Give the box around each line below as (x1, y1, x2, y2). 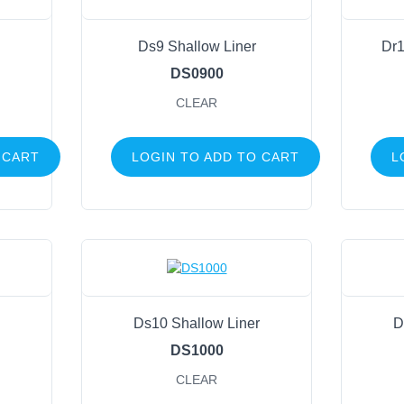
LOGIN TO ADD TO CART (132, 149, 299, 164)
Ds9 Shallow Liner (137, 38, 256, 54)
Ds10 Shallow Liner (133, 315, 260, 331)
